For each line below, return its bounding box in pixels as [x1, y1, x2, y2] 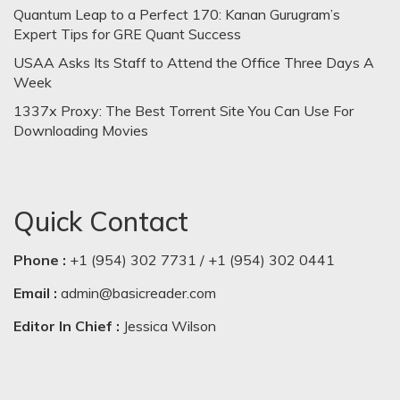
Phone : [13, 250, 66, 269]
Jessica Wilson [120, 316, 216, 335]
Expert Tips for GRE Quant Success [13, 24, 241, 43]
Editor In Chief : [13, 316, 120, 335]
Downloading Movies [13, 121, 148, 139]
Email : [13, 283, 61, 302]
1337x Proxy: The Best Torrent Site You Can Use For [13, 101, 354, 120]
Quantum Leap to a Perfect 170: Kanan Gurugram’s [13, 4, 340, 23]
